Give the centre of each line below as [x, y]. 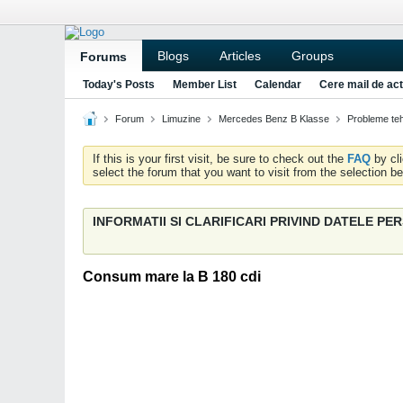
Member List [205, 85]
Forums [103, 57]
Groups [313, 56]
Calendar [278, 85]
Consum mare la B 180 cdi [172, 277]
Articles [240, 56]
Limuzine [181, 119]
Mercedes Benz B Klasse [274, 119]
